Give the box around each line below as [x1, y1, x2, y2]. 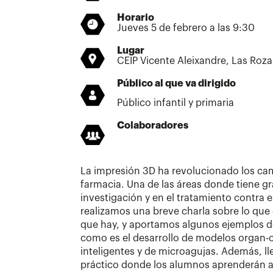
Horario [117, 13, 154, 23]
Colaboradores [117, 121, 188, 131]
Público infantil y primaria [117, 98, 234, 108]
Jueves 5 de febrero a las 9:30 [117, 23, 255, 34]
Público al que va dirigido [117, 79, 236, 89]
